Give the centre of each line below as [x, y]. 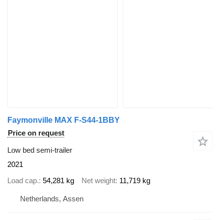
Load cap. [23, 180]
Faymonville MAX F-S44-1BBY [64, 120]
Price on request [36, 133]
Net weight [98, 180]
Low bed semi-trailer [40, 150]
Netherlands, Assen [52, 199]
